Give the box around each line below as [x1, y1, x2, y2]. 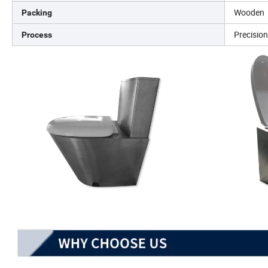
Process [22, 29, 52, 39]
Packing [22, 7, 52, 17]
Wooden [234, 6, 264, 18]
